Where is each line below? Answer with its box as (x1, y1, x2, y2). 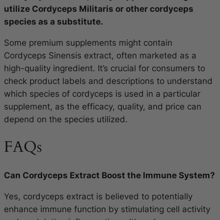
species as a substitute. (4, 16, 103, 27)
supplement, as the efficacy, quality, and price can (4, 101, 201, 111)
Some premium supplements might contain (4, 37, 172, 48)
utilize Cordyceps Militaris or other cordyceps (4, 3, 193, 14)
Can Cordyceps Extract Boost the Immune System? (4, 170, 215, 180)
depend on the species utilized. (4, 114, 128, 124)
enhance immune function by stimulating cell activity (4, 204, 210, 214)
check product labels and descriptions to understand (4, 76, 213, 86)
